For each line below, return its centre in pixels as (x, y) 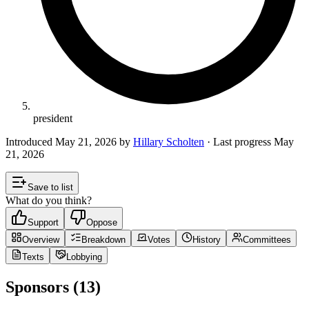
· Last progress (239, 141)
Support (43, 222)
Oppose (102, 222)
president (53, 118)
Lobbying (84, 257)
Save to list (50, 187)
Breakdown (103, 239)
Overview (41, 239)
